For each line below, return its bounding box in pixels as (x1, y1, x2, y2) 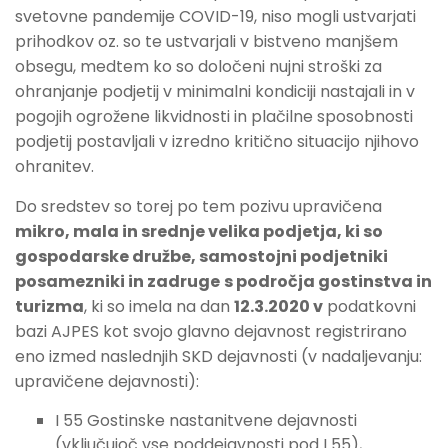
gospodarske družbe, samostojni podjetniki (15, 245, 388, 269)
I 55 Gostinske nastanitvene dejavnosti (55, 409, 357, 433)
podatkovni (323, 295, 416, 319)
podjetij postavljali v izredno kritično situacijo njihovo (15, 130, 419, 154)
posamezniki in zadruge (15, 270, 220, 294)
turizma (15, 295, 84, 319)
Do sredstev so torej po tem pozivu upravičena (15, 195, 382, 219)
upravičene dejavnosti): (15, 370, 199, 394)
